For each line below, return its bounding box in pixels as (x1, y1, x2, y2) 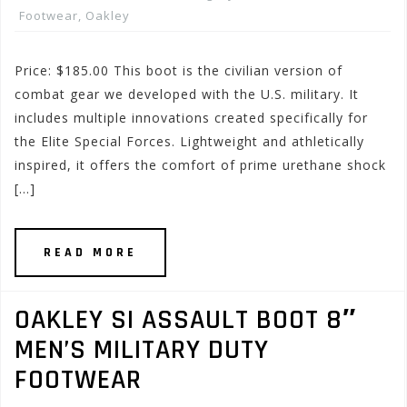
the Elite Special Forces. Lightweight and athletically (15, 133, 364, 150)
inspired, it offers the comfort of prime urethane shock (15, 156, 386, 174)
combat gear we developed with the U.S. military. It (15, 85, 359, 103)
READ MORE (44, 244, 137, 261)
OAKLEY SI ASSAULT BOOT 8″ (15, 303, 356, 337)
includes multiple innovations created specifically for (15, 109, 368, 126)
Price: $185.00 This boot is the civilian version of (15, 62, 342, 79)
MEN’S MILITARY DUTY (15, 333, 269, 367)
